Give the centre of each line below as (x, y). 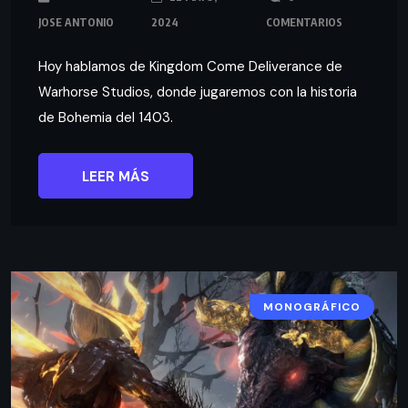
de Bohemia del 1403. (106, 118)
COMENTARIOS (304, 23)
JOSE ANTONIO (76, 23)
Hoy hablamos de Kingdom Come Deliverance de (190, 67)
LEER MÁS (116, 177)
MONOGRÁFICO (312, 307)
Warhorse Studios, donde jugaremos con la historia (198, 92)
